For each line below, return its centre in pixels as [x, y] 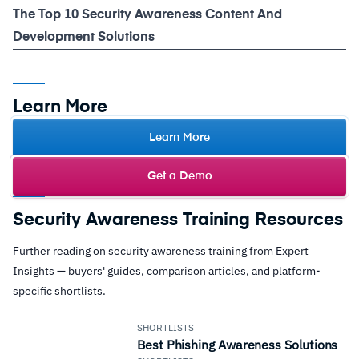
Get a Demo [179, 177]
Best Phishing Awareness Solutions [238, 345]
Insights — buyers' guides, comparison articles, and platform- [167, 271]
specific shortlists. [59, 291]
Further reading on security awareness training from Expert [161, 251]
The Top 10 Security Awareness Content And [147, 16]
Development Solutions [84, 38]
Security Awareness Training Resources [178, 221]
